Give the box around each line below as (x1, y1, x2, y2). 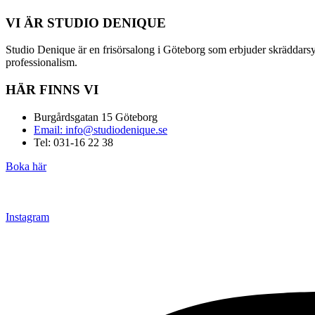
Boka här (6, 160, 46, 172)
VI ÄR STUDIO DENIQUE (6, 15, 166, 30)
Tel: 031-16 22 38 (34, 136, 113, 148)
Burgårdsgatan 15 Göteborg (34, 110, 157, 123)
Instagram (6, 210, 49, 223)
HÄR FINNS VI (6, 82, 98, 97)
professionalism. (6, 56, 80, 69)
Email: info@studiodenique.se (34, 123, 167, 136)
